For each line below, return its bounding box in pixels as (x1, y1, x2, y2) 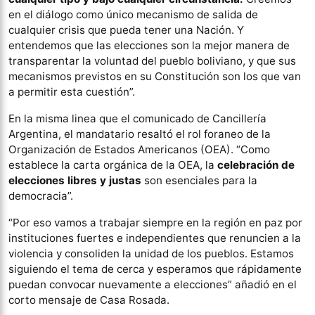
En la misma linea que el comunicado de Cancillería (8, 112, 266, 125)
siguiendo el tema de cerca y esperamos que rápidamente (8, 262, 302, 276)
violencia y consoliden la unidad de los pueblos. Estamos (8, 247, 294, 260)
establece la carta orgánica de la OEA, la (8, 158, 217, 172)
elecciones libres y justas (8, 174, 141, 187)
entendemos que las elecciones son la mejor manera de (8, 39, 290, 52)
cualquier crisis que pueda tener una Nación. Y (8, 23, 244, 37)
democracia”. (8, 189, 73, 202)
